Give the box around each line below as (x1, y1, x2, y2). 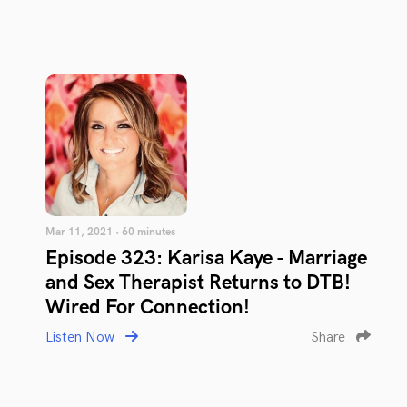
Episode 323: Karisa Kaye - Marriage (45, 246, 367, 271)
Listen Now (45, 329, 118, 346)
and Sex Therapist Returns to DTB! (45, 271, 351, 295)
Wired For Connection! (45, 295, 250, 320)
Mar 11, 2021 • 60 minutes (45, 225, 175, 239)
